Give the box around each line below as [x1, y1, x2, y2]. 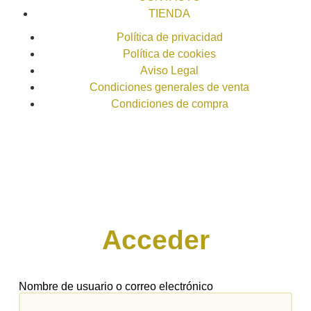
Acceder [101, 224, 210, 255]
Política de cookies [123, 47, 216, 60]
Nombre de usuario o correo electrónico [18, 280, 213, 292]
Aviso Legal [140, 64, 199, 76]
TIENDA [149, 7, 190, 19]
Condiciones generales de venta [90, 81, 249, 93]
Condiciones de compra [110, 97, 228, 110]
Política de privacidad [116, 31, 223, 43]
